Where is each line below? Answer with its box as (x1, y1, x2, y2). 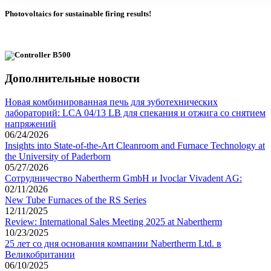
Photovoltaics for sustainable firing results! (5, 9, 151, 19)
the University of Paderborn (5, 151, 111, 162)
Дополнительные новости (5, 71, 140, 85)
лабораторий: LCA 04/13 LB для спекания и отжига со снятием (5, 107, 266, 118)
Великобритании (5, 249, 75, 260)
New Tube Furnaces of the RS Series (5, 194, 146, 205)
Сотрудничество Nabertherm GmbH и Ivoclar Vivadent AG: (5, 172, 242, 183)
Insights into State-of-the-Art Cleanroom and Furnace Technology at (5, 140, 265, 151)
